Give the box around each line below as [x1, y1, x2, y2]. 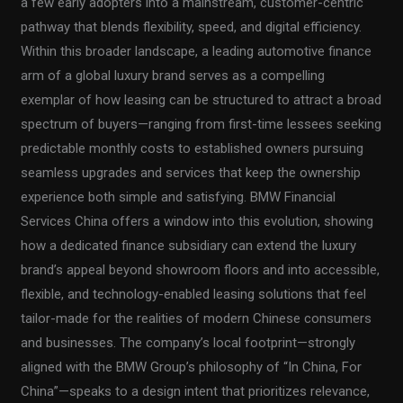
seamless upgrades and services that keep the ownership [21, 164, 362, 181]
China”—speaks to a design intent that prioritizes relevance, [21, 382, 371, 399]
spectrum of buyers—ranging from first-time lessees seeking [21, 115, 382, 132]
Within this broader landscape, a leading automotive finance [21, 42, 372, 59]
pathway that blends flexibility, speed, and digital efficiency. [21, 18, 363, 35]
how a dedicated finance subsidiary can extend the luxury [21, 237, 357, 254]
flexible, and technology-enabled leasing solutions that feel [21, 285, 367, 302]
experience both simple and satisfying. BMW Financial [21, 188, 336, 205]
